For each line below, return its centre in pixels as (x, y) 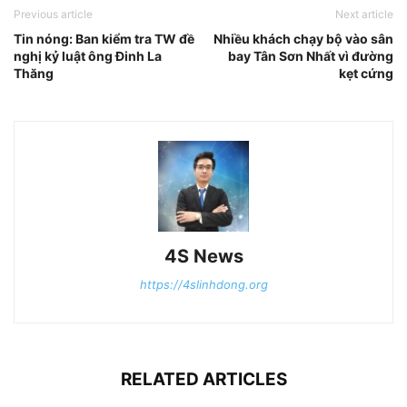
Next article (364, 15)
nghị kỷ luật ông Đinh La (88, 56)
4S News (203, 257)
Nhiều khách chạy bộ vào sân (303, 39)
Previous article (53, 15)
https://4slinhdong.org (203, 285)
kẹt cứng (366, 74)
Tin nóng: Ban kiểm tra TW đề (104, 39)
